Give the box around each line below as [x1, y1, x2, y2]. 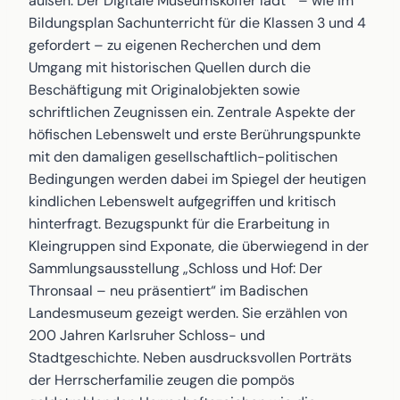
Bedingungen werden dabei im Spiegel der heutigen [29, 170, 366, 188]
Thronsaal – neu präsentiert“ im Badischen [29, 281, 308, 300]
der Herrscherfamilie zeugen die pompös [29, 371, 295, 389]
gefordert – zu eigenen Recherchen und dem [29, 36, 321, 54]
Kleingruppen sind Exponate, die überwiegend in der [29, 237, 369, 255]
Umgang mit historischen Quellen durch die [29, 58, 311, 77]
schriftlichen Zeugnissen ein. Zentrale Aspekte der [29, 103, 355, 121]
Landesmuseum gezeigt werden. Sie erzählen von [29, 304, 347, 322]
